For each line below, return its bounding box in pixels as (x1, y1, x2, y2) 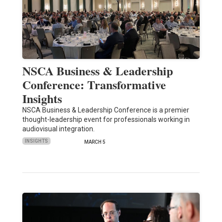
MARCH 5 (84, 139, 106, 145)
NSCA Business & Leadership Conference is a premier (22, 106, 189, 114)
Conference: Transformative (22, 75, 166, 93)
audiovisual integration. (22, 124, 95, 133)
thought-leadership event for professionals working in (22, 115, 190, 123)
